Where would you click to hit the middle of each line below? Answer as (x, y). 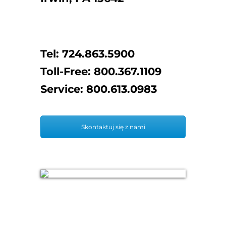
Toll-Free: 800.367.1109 (101, 71)
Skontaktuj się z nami (113, 127)
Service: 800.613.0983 (99, 89)
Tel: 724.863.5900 (88, 54)
